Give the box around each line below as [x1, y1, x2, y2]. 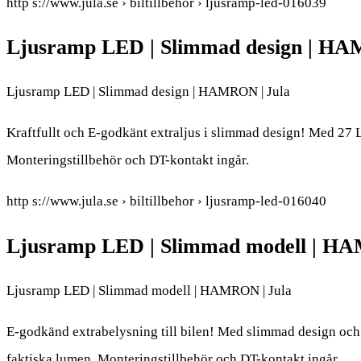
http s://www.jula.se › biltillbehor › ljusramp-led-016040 [6, 193, 326, 210]
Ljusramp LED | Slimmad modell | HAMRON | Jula [6, 282, 292, 298]
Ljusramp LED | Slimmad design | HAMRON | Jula [6, 84, 290, 100]
